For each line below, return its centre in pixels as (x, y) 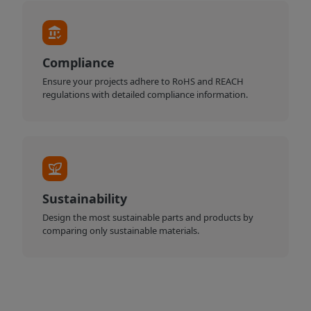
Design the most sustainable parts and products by (148, 217)
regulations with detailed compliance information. (145, 94)
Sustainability (85, 198)
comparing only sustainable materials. (121, 230)
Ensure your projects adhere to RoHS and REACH (143, 81)
